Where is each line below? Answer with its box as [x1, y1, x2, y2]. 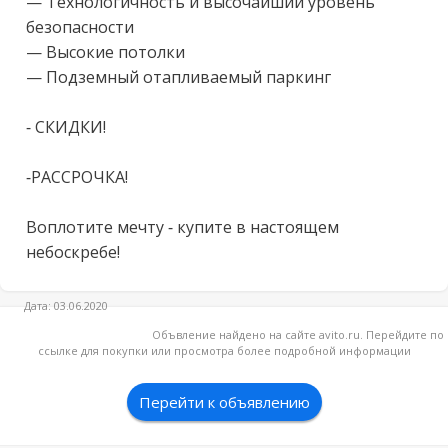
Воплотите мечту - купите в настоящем [26, 216, 339, 238]
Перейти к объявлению [138, 392, 310, 412]
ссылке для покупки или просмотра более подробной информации [37, 343, 411, 358]
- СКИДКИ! [26, 116, 106, 138]
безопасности [26, 16, 138, 38]
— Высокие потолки [26, 41, 185, 63]
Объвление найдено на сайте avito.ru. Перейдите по [152, 327, 444, 342]
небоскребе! [26, 241, 120, 263]
